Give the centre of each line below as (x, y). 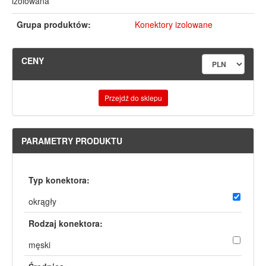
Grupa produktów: (54, 24)
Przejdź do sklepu (133, 97)
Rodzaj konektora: (66, 223)
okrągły (42, 201)
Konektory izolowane (174, 24)
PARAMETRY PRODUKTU (72, 140)
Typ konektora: (59, 180)
